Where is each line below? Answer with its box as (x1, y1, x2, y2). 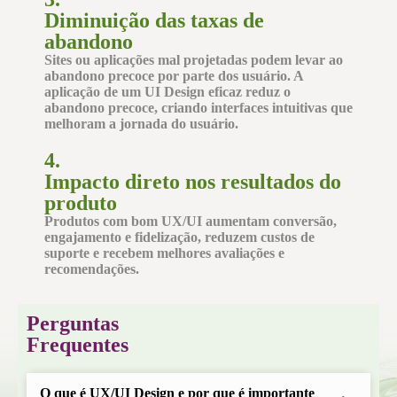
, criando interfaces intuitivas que (154, 100, 353, 115)
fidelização (131, 230, 198, 245)
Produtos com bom (44, 214, 161, 229)
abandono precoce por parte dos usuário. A (44, 68, 303, 83)
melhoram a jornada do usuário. (44, 116, 238, 131)
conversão (273, 214, 333, 229)
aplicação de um (44, 84, 144, 99)
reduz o (245, 84, 291, 99)
